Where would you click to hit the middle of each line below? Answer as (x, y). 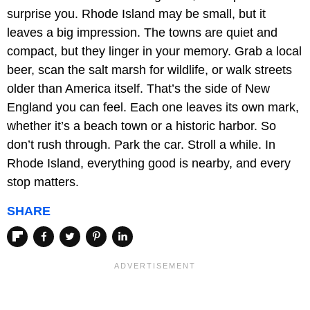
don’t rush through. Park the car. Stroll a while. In (141, 145)
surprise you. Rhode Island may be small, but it (136, 14)
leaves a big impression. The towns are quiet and (142, 33)
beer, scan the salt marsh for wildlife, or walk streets (149, 70)
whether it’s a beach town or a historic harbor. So (142, 126)
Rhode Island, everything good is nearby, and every (149, 164)
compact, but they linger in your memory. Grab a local (154, 52)
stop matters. (43, 182)
